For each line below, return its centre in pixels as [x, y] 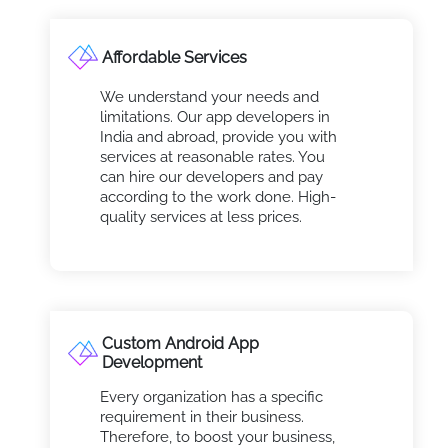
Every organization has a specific [211, 397]
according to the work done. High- [217, 197]
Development [152, 363]
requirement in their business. [201, 417]
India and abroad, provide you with [218, 137]
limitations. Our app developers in [214, 117]
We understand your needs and [209, 97]
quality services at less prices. [200, 217]
